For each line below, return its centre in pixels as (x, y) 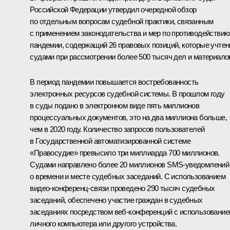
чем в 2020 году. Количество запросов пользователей (117, 129)
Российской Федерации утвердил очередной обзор (113, 9)
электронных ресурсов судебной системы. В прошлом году (127, 93)
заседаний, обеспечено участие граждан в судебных (116, 200)
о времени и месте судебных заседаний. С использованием (128, 176)
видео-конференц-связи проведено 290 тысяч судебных (122, 188)
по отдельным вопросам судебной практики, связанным (122, 21)
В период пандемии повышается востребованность (114, 82)
